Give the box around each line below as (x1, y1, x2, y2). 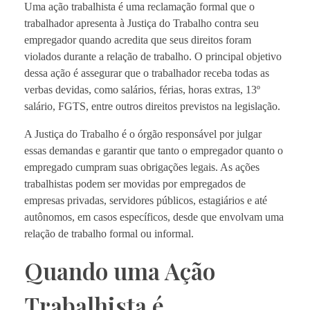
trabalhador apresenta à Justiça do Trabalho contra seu (24, 17, 259, 29)
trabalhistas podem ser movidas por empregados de (24, 177, 246, 190)
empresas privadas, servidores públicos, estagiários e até (24, 194, 267, 206)
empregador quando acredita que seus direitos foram (24, 33, 251, 46)
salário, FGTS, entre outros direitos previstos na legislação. (24, 100, 280, 112)
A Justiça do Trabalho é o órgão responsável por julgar (24, 127, 262, 140)
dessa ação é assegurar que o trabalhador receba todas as (24, 66, 269, 79)
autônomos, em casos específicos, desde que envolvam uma (24, 210, 284, 223)
